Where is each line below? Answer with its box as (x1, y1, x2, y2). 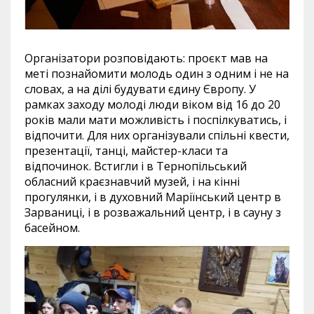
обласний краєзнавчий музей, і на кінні (25, 173, 240, 189)
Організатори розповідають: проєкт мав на (25, 50, 268, 66)
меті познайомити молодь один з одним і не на (25, 65, 289, 81)
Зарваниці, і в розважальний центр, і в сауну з (25, 204, 281, 220)
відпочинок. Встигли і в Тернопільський (25, 158, 247, 174)
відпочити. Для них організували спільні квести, (25, 127, 289, 143)
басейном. (25, 219, 80, 235)
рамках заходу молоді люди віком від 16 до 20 (25, 96, 280, 112)
